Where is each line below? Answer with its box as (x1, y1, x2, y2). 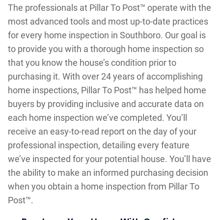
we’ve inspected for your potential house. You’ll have (7, 153, 211, 164)
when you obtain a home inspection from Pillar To (7, 181, 199, 192)
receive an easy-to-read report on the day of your (7, 126, 196, 137)
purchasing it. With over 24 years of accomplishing (7, 71, 203, 82)
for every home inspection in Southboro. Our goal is (7, 29, 206, 40)
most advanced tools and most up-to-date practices (7, 16, 208, 27)
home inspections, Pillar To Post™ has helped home (7, 84, 206, 95)
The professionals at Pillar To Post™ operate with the (7, 2, 211, 13)
